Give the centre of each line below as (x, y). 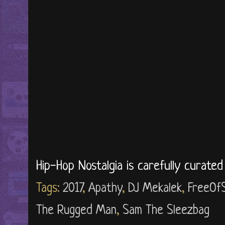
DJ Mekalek (155, 189)
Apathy (105, 189)
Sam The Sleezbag (166, 211)
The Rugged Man (76, 211)
